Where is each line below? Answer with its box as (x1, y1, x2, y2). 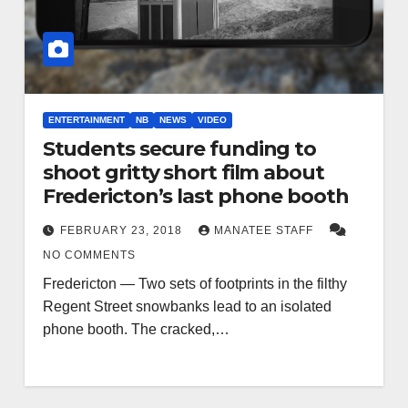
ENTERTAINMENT (47, 115, 125, 126)
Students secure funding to (42, 137, 317, 162)
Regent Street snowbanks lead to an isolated (42, 299, 331, 315)
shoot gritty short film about (42, 160, 324, 186)
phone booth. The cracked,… (42, 321, 229, 338)
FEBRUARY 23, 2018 (59, 224, 186, 238)
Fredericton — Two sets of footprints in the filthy (42, 276, 347, 292)
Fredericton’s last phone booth (42, 184, 349, 209)
